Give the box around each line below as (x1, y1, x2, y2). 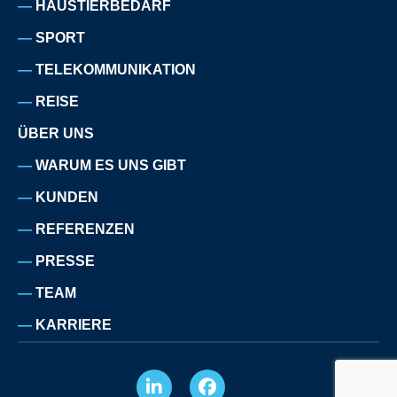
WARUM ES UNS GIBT (35, 157, 186, 173)
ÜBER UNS (18, 125, 94, 141)
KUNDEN (35, 189, 98, 205)
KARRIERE (35, 316, 112, 332)
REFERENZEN (35, 221, 135, 237)
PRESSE (35, 253, 95, 269)
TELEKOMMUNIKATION (35, 61, 196, 77)
